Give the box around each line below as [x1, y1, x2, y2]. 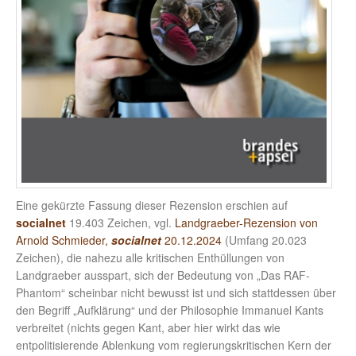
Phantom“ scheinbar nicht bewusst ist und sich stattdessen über [16, 284, 336, 301]
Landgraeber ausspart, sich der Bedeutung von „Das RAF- [16, 267, 310, 284]
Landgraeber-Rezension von [175, 215, 318, 231]
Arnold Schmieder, [16, 232, 111, 249]
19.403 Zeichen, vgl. [69, 215, 175, 231]
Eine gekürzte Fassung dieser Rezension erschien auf [16, 197, 288, 214]
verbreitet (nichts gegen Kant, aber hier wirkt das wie [16, 319, 281, 336]
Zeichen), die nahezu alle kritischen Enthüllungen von [16, 250, 284, 266]
